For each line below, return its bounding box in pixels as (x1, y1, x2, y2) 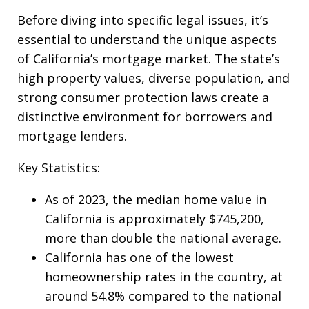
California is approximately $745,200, (45, 210, 264, 227)
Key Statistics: (17, 159, 100, 176)
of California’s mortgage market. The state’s (17, 50, 280, 67)
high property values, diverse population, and (17, 69, 290, 86)
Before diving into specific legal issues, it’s (17, 11, 268, 28)
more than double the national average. (45, 229, 281, 246)
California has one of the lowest (45, 248, 234, 266)
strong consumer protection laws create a (17, 88, 269, 106)
